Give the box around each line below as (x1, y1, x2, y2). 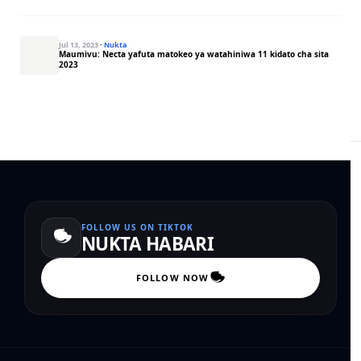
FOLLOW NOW (136, 271, 209, 284)
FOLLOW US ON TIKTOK (81, 221, 193, 233)
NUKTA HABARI (81, 231, 214, 257)
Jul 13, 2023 (59, 39, 100, 51)
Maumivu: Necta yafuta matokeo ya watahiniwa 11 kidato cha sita (59, 48, 329, 60)
